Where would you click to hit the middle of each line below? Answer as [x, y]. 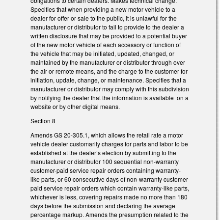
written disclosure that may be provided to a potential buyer [109, 36]
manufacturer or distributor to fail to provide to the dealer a [107, 27]
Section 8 [43, 120]
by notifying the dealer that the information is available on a [110, 98]
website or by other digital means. [75, 107]
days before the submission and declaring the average [103, 205]
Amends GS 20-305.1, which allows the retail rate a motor [107, 135]
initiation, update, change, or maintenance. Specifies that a [108, 80]
